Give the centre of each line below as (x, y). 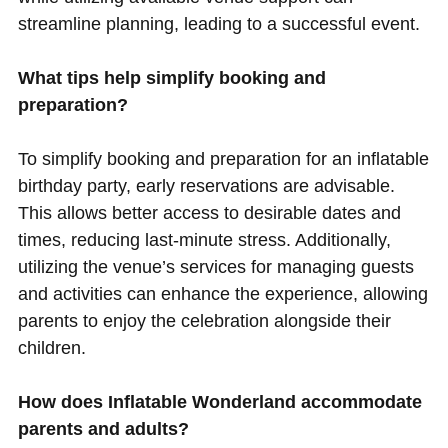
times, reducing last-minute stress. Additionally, (204, 240)
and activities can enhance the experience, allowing (222, 294)
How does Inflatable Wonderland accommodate (219, 402)
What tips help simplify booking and (171, 78)
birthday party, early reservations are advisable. (206, 186)
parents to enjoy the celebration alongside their (204, 321)
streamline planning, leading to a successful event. (218, 24)
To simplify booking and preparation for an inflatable (223, 159)
